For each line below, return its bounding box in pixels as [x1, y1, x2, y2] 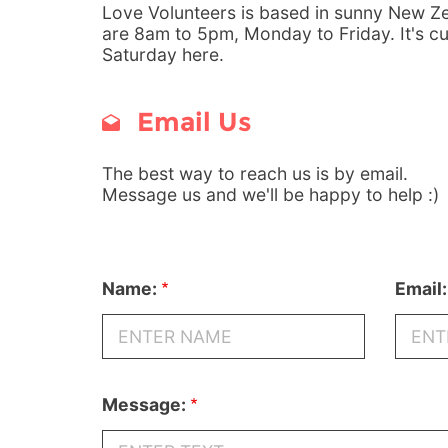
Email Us [130, 105, 252, 138]
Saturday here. [102, 44, 224, 65]
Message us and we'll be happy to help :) [102, 184, 439, 205]
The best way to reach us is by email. [102, 163, 408, 184]
